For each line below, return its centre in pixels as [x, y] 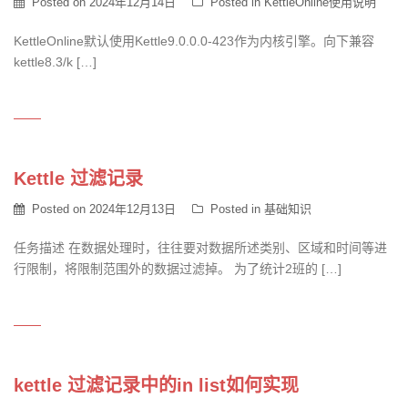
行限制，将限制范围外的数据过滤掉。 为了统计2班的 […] [178, 269]
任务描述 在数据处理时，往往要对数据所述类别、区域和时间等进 [200, 248]
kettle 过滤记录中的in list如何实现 [156, 385]
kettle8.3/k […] [55, 62]
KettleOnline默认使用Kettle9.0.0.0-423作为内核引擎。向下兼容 [194, 41]
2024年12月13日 [133, 209]
